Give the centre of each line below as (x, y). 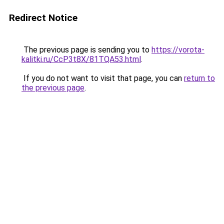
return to (199, 78)
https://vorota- (178, 50)
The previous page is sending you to (86, 50)
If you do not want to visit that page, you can (103, 78)
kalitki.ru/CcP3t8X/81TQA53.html (81, 59)
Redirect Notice (43, 18)
